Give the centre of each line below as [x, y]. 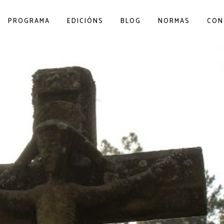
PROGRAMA [29, 21]
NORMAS [174, 21]
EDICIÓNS [85, 21]
